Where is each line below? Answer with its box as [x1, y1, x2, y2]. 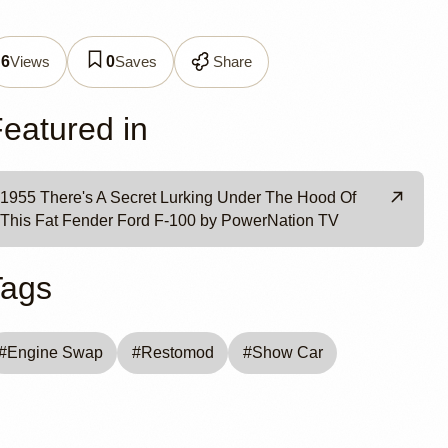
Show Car [251, 344, 323, 362]
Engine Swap [7, 344, 104, 362]
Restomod [140, 344, 214, 362]
